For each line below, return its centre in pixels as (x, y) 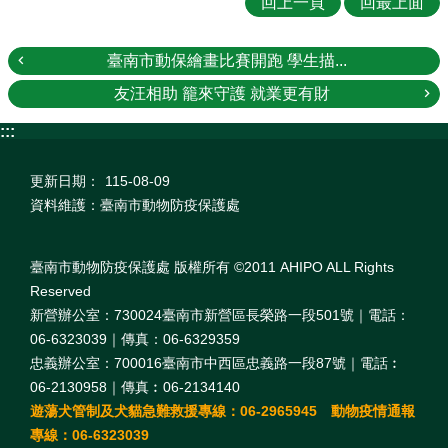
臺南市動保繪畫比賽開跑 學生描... (226, 60)
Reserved (60, 291)
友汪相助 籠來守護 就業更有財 (221, 93)
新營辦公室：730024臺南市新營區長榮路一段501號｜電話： (220, 315)
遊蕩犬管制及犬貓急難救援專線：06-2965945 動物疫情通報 (222, 411)
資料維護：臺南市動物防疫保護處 (135, 204)
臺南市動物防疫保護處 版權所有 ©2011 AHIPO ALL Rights (212, 267)
